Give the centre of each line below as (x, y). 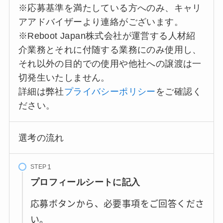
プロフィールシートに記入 (85, 182)
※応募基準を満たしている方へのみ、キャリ (110, 8)
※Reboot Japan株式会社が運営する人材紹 (107, 36)
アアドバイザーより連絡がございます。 (101, 22)
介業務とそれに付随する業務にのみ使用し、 (110, 50)
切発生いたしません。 (64, 77)
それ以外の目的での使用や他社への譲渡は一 (110, 63)
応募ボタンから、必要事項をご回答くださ (117, 203)
